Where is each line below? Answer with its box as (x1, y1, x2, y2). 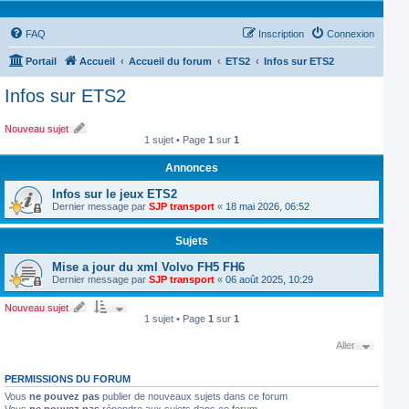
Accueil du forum (129, 56, 212, 67)
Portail (26, 56, 57, 67)
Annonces (165, 162, 218, 174)
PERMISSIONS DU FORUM (5, 373, 131, 384)
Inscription (258, 28, 304, 39)
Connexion (327, 28, 374, 39)
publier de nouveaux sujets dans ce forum (100, 391, 288, 402)
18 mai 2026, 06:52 (225, 201, 309, 212)
